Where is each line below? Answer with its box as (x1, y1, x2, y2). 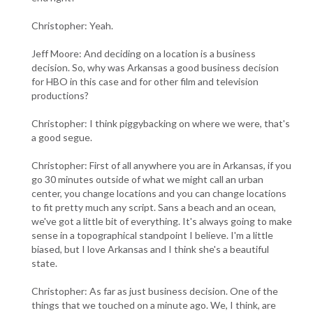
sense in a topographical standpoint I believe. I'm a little (31, 228, 273, 241)
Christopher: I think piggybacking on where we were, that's (31, 117, 290, 129)
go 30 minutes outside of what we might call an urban (31, 173, 263, 185)
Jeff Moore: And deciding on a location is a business (31, 47, 256, 59)
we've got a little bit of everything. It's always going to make (31, 214, 292, 227)
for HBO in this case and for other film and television (31, 75, 259, 87)
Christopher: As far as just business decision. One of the (31, 284, 278, 297)
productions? (31, 89, 89, 101)
